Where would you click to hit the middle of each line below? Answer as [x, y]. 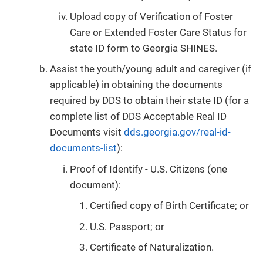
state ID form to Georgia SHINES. [144, 48]
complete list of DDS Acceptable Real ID [138, 117]
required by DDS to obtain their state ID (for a [149, 101]
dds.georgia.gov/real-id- [177, 132]
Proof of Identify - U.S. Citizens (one [149, 169]
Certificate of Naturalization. [152, 247]
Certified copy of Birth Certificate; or [169, 206]
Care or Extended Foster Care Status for [158, 32]
